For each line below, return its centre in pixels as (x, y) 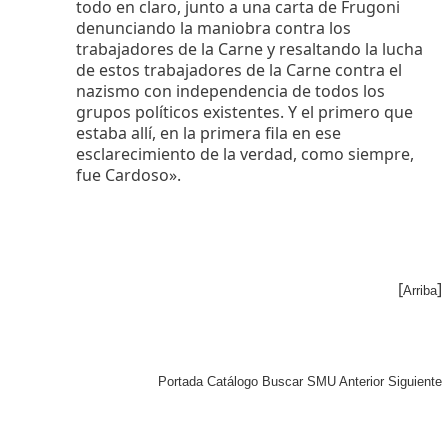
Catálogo (232, 381)
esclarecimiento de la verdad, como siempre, (245, 153)
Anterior (361, 381)
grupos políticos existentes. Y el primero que (244, 111)
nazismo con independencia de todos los (230, 90)
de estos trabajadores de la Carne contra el (239, 69)
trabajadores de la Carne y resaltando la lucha (249, 48)
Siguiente (415, 381)
